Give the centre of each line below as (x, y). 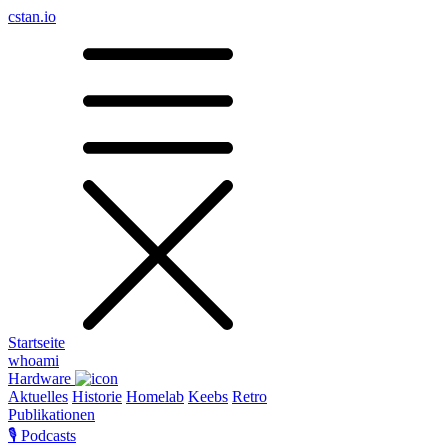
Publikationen (51, 414)
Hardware (41, 378)
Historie (97, 396)
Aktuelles (38, 396)
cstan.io (32, 16)
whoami (33, 360)
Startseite (36, 342)
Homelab (155, 396)
